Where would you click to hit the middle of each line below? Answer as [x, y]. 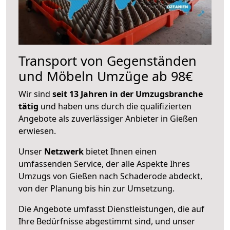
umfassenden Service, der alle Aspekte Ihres [104, 164]
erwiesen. [37, 131]
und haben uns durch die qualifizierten [115, 106]
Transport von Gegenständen [108, 60]
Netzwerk [64, 151]
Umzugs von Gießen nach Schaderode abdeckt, [110, 176]
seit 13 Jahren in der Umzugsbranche [128, 94]
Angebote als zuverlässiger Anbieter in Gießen [108, 118]
